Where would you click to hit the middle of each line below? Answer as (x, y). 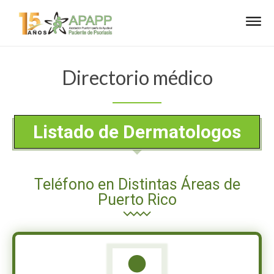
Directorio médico (137, 77)
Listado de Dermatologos (137, 131)
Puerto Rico (137, 199)
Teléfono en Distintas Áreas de (137, 184)
